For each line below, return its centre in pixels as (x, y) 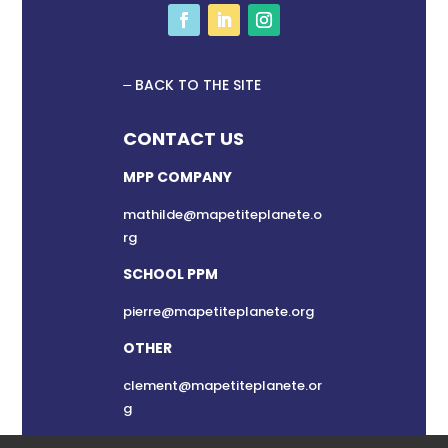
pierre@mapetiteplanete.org (219, 312)
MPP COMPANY (178, 177)
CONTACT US (184, 139)
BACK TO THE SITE (196, 85)
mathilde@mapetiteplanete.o (223, 215)
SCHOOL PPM (171, 274)
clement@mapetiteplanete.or (223, 386)
